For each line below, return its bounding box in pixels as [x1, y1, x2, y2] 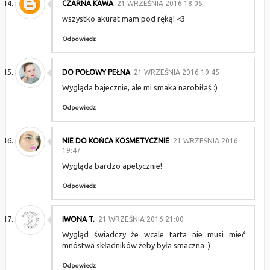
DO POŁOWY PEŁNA [61, 68, 130, 76]
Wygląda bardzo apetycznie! [61, 162, 162, 170]
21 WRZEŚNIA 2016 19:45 [133, 68, 219, 76]
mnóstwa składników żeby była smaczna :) [61, 241, 210, 250]
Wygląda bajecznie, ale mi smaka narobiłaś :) [61, 83, 218, 92]
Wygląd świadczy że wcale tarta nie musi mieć [61, 230, 246, 239]
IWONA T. [61, 215, 95, 223]
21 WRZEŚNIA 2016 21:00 [98, 215, 184, 223]
